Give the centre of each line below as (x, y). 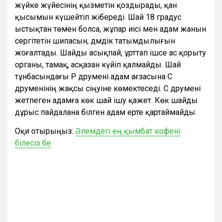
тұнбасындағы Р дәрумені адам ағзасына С (94, 77)
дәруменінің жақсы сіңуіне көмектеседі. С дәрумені (108, 89)
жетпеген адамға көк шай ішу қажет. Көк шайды (106, 101)
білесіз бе (33, 143)
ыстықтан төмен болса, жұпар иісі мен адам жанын (111, 29)
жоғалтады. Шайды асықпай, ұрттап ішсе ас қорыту (111, 53)
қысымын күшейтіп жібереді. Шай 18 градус (98, 17)
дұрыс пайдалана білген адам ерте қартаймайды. (106, 112)
